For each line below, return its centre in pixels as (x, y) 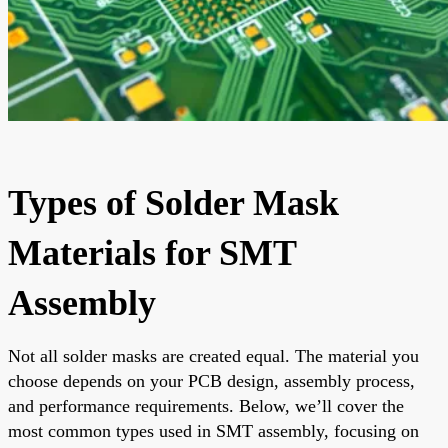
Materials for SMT (152, 252)
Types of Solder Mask (173, 202)
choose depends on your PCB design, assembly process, (211, 380)
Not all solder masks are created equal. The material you (213, 355)
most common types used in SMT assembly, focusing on (213, 430)
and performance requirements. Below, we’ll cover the (206, 405)
